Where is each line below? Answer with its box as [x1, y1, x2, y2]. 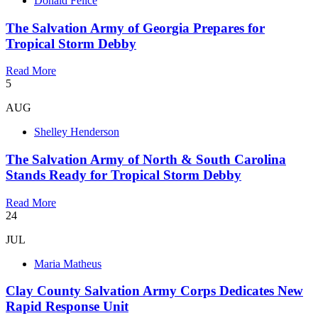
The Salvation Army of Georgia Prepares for [6, 20, 265, 35]
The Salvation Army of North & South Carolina [6, 151, 286, 167]
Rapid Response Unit [6, 299, 128, 314]
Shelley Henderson [34, 126, 119, 138]
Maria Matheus [34, 257, 102, 270]
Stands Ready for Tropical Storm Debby [6, 167, 241, 182]
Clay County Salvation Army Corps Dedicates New [6, 283, 303, 299]
